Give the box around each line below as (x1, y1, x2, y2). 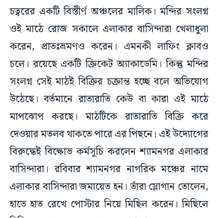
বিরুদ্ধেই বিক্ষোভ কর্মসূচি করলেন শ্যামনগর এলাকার (10, 144, 208, 160)
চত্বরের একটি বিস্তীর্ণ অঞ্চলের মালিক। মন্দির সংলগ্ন (10, 4, 208, 20)
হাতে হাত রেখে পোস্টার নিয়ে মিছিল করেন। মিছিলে (10, 197, 208, 213)
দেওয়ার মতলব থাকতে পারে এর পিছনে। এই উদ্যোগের (10, 127, 208, 143)
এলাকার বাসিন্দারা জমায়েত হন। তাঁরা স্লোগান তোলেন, (10, 179, 208, 195)
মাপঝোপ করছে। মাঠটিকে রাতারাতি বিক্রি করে (10, 109, 208, 125)
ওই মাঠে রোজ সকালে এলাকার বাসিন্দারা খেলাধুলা (10, 21, 208, 37)
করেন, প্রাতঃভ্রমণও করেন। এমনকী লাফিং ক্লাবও (10, 39, 208, 55)
